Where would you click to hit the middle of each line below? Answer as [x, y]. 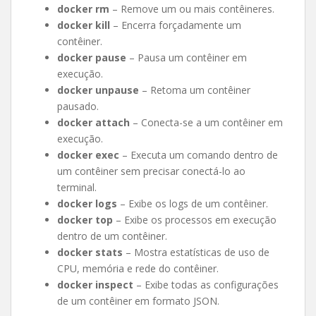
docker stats [90, 252]
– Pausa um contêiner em [187, 57]
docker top [85, 220]
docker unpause [98, 90]
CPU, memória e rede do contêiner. [138, 268]
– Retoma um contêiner [195, 90]
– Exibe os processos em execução [195, 220]
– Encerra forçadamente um [176, 25]
